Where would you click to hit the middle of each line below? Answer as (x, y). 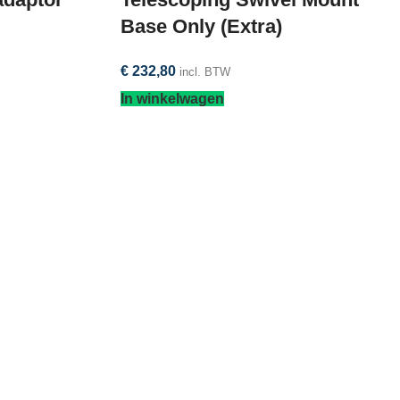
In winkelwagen (172, 98)
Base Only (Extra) (201, 26)
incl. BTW (204, 71)
